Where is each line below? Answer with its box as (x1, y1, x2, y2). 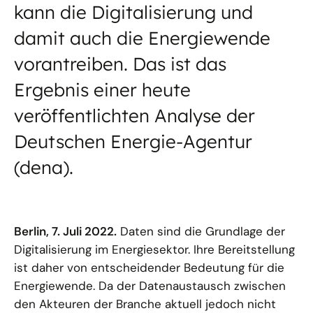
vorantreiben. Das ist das (14, 52, 226, 75)
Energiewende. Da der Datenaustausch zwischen (14, 278, 286, 293)
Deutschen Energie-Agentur (14, 130, 252, 153)
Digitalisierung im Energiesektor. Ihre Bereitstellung (14, 242, 295, 257)
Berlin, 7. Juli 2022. (14, 224, 117, 239)
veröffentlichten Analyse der (14, 104, 255, 127)
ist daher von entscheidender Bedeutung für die (14, 260, 284, 275)
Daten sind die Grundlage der (117, 224, 285, 239)
